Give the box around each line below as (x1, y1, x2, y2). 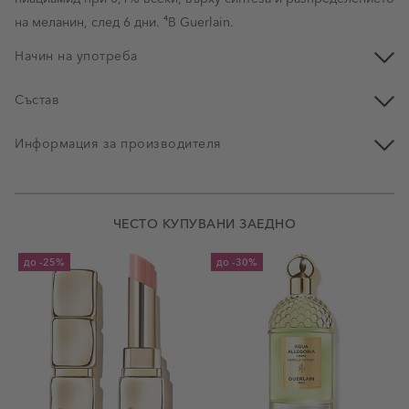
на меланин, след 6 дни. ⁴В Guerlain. (15, 13, 234, 30)
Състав (15, 90, 59, 108)
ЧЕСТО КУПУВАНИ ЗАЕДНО (112, 215, 297, 232)
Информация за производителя (15, 134, 222, 152)
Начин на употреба (15, 47, 138, 64)
